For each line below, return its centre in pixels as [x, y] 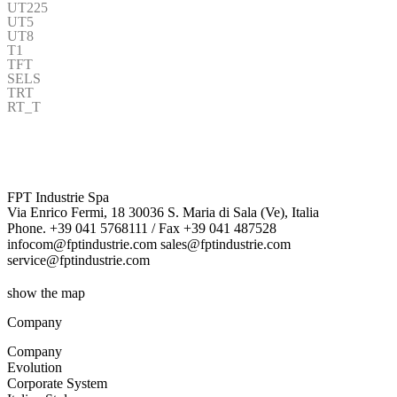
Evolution [35, 367]
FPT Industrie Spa [58, 197]
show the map [46, 292]
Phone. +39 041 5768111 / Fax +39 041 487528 [142, 228]
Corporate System [57, 383]
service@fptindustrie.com [78, 260]
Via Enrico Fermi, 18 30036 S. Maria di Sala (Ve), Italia [163, 212]
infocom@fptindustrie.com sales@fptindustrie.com [149, 244]
